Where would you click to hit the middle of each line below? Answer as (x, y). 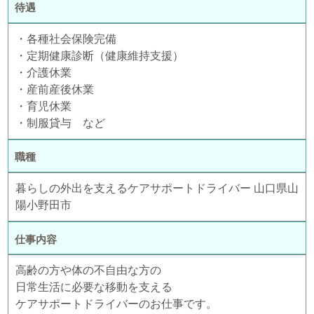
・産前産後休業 (55, 89)
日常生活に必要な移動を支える (94, 287)
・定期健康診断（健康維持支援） (100, 55)
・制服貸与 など (60, 123)
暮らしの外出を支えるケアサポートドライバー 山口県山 (157, 188)
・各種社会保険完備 (66, 39)
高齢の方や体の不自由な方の (88, 271)
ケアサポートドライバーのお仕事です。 (116, 304)
